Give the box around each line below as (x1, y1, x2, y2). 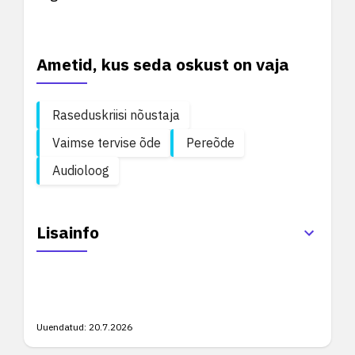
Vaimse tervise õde (52, 135, 161, 151)
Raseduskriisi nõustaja (52, 107, 180, 123)
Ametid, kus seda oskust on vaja (36, 53, 289, 75)
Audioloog (52, 162, 109, 178)
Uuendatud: (36, 321, 86, 333)
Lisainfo (36, 221, 99, 243)
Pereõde (186, 135, 235, 151)
